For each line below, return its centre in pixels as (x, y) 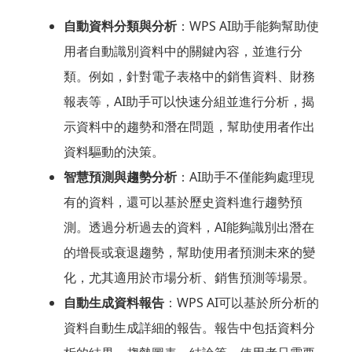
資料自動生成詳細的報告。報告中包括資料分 (189, 328)
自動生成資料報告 (114, 303)
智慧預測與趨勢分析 (120, 177)
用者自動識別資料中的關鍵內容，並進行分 (183, 51)
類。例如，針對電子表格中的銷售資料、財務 (189, 77)
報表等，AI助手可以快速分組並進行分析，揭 (189, 102)
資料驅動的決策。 (114, 152)
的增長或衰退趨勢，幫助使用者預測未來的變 (189, 253)
